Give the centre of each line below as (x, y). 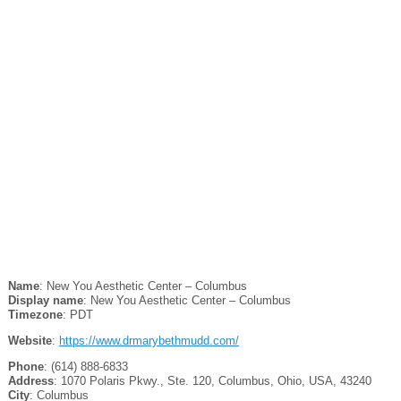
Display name (45, 300)
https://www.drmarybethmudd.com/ (149, 340)
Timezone (35, 314)
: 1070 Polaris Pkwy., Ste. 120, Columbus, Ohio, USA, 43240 (212, 380)
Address (30, 380)
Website (30, 340)
